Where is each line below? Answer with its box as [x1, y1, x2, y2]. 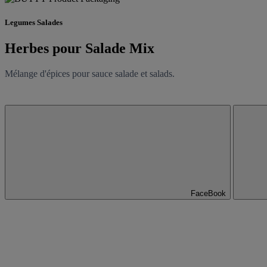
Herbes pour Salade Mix [5, 40, 154, 56]
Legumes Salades [5, 17, 63, 27]
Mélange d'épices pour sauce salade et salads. [5, 68, 175, 79]
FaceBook [191, 188, 226, 198]
